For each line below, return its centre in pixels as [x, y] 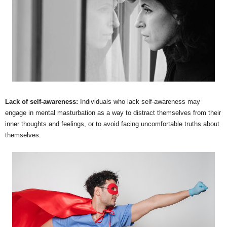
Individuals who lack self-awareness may [139, 102]
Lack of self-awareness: [42, 102]
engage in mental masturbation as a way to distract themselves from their [113, 113]
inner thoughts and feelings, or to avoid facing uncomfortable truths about [112, 124]
